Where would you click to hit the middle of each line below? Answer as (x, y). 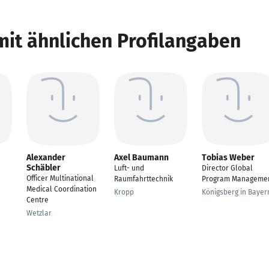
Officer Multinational (60, 178)
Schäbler (44, 168)
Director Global (227, 168)
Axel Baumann (141, 158)
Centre (38, 200)
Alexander (46, 158)
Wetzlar (39, 213)
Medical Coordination (62, 189)
